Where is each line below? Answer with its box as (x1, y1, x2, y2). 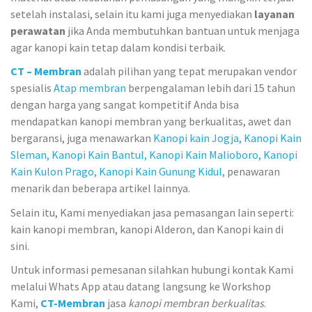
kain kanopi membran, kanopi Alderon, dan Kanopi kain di (10, 221, 283, 236)
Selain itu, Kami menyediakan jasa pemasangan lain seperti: (10, 205, 294, 219)
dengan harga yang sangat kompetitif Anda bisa (10, 97, 239, 111)
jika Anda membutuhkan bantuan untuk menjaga (65, 23, 299, 38)
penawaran (227, 164, 280, 178)
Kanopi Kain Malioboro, (149, 148, 261, 162)
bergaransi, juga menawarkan (10, 131, 153, 145)
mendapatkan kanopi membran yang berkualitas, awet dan (10, 114, 291, 128)
